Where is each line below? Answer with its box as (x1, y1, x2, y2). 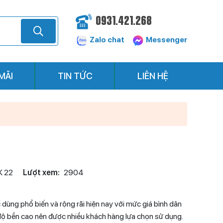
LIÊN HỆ (137, 71, 168, 81)
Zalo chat (88, 35, 124, 45)
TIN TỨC (57, 71, 93, 81)
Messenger (144, 35, 187, 45)
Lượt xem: (23, 168, 60, 177)
